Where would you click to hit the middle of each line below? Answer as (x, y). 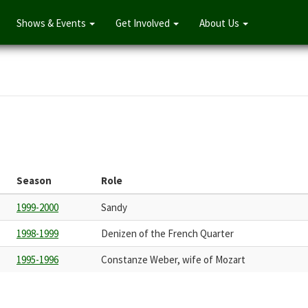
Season (34, 180)
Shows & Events (52, 23)
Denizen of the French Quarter (167, 233)
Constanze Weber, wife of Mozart (173, 259)
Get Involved (144, 23)
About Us (220, 23)
